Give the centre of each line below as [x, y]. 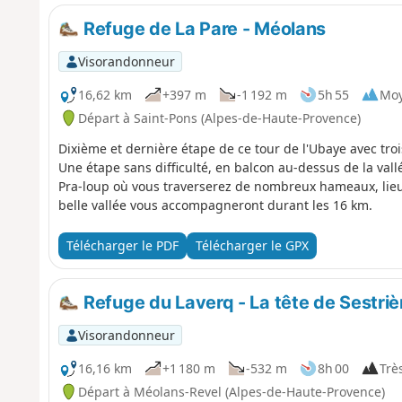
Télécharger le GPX [252, 246]
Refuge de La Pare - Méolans [203, 28]
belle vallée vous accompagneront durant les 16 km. [215, 205]
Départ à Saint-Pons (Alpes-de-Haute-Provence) [219, 118]
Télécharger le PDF [122, 246]
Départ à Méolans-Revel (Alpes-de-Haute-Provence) [231, 391]
